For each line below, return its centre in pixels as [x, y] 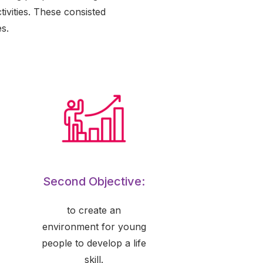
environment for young [94, 227]
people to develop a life [94, 243]
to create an [94, 210]
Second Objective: [94, 181]
